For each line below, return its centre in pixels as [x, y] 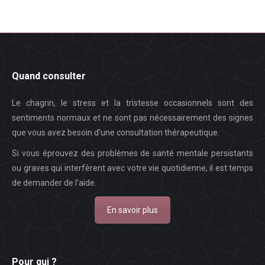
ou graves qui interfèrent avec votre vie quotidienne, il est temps [132, 168]
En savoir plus [132, 210]
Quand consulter [49, 76]
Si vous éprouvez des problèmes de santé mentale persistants [132, 153]
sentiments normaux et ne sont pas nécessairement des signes [132, 118]
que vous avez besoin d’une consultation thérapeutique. [116, 133]
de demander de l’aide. [54, 183]
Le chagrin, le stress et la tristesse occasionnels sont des [132, 103]
